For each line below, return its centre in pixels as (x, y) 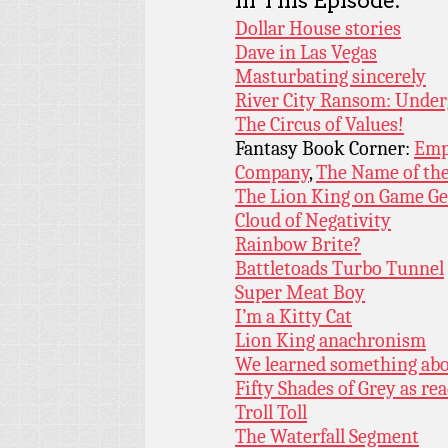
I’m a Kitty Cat (293, 317)
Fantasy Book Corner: (324, 149)
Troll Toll (271, 413)
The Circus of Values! (319, 125)
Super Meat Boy (300, 293)
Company (272, 173)
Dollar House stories (318, 29)
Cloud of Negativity (313, 221)
